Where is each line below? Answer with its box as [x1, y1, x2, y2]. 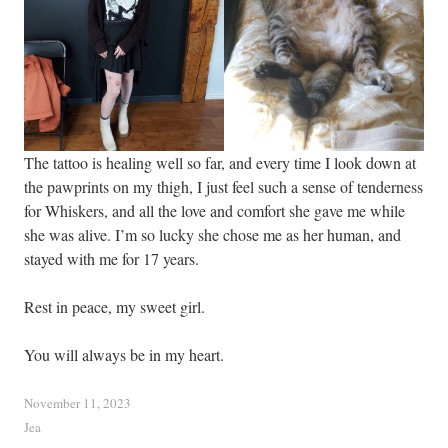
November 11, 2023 [24, 394, 131, 412]
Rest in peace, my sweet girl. [24, 296, 205, 317]
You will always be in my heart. [24, 344, 224, 365]
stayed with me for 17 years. [24, 248, 199, 269]
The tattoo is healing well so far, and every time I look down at [24, 152, 416, 173]
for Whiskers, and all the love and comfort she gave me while [24, 200, 405, 221]
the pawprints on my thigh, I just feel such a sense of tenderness [24, 176, 423, 197]
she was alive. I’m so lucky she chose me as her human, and [24, 224, 401, 245]
